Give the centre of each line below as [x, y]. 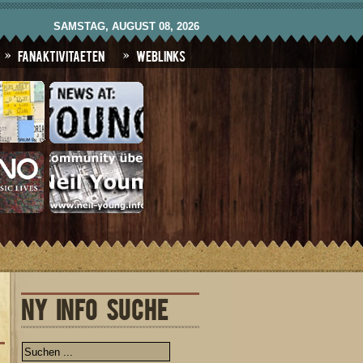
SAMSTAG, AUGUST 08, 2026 [126, 26]
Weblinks [161, 55]
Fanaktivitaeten [61, 55]
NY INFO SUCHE [94, 308]
